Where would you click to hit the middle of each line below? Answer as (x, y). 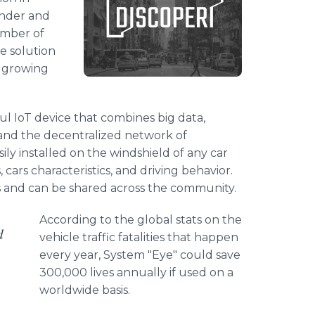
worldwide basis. (85, 290)
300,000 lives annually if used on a (136, 272)
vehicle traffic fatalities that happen (139, 237)
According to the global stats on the (141, 220)
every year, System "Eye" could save (140, 255)
